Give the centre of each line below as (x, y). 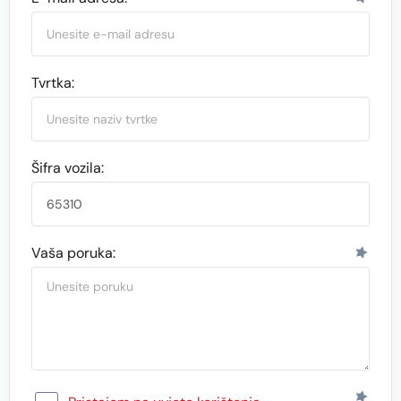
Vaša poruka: (73, 253)
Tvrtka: (53, 83)
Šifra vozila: (68, 168)
